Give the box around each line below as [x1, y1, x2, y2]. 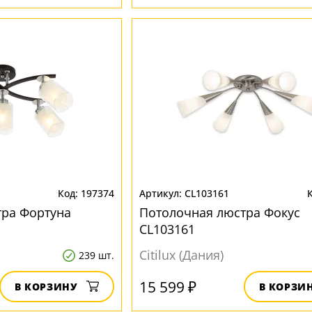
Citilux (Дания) [139, 247, 224, 263]
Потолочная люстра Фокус [139, 204, 300, 221]
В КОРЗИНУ [14, 280, 78, 293]
